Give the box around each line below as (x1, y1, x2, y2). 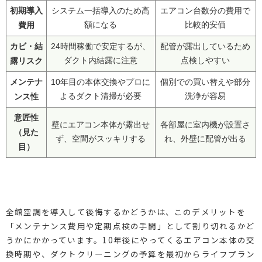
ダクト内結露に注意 (64, 56, 138, 65)
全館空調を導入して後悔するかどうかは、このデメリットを (5, 205, 246, 218)
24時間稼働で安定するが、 (51, 42, 151, 51)
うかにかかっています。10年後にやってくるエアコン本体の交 (5, 233, 256, 246)
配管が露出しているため (160, 42, 251, 51)
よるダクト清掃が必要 (60, 91, 142, 101)
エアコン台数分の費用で (160, 6, 251, 15)
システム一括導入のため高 (51, 6, 150, 15)
